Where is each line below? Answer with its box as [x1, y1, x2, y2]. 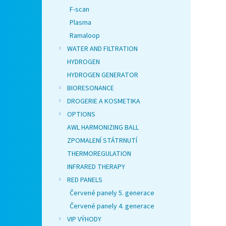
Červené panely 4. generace [70, 201, 154, 212]
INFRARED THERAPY [67, 162, 125, 173]
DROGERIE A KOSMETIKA [67, 96, 140, 107]
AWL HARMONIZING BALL [67, 123, 139, 133]
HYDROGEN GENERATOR [67, 70, 138, 81]
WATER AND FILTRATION [67, 44, 138, 54]
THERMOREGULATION [67, 149, 131, 159]
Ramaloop [70, 31, 100, 41]
